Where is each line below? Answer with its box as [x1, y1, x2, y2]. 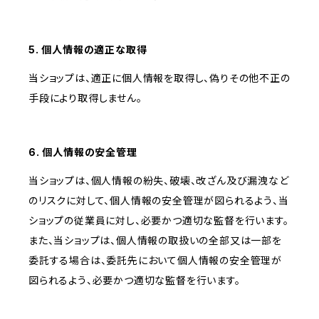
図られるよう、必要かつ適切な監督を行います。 [28, 274, 241, 287]
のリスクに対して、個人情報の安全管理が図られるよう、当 [28, 194, 289, 207]
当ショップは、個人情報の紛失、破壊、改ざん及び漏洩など [28, 174, 289, 187]
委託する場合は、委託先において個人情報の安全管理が [28, 254, 282, 267]
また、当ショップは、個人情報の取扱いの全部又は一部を [28, 234, 282, 247]
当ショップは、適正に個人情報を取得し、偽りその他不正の [28, 72, 291, 85]
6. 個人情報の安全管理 [28, 146, 137, 159]
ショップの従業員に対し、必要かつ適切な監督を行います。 [28, 214, 289, 227]
